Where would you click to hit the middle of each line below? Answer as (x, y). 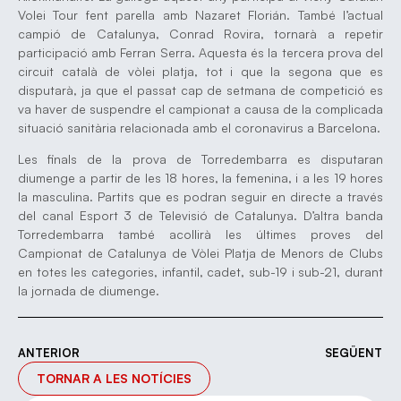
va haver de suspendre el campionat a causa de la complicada (200, 108)
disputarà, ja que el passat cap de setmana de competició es (200, 90)
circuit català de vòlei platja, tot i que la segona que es (200, 71)
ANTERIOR (49, 352)
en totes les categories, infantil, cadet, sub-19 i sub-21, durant (200, 272)
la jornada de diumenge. (89, 291)
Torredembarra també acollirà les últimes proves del (200, 235)
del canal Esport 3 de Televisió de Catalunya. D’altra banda (200, 216)
